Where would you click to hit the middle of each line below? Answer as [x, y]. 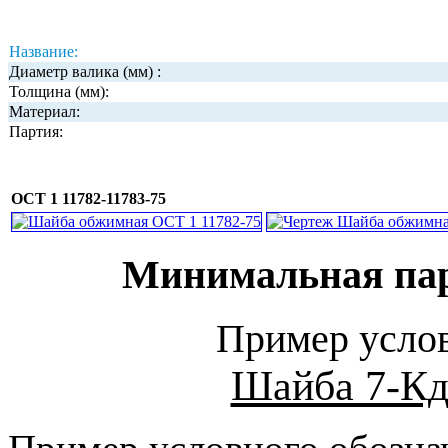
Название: [43, 52]
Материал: [44, 112]
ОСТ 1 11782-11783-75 [88, 199]
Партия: [36, 132]
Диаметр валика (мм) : [85, 72]
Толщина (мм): [59, 92]
